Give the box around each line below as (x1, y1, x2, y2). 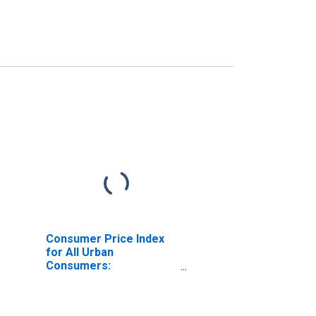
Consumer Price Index (45, 231, 164, 245)
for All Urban (45, 245, 114, 259)
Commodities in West (45, 272, 159, 286)
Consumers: (45, 258, 111, 272)
